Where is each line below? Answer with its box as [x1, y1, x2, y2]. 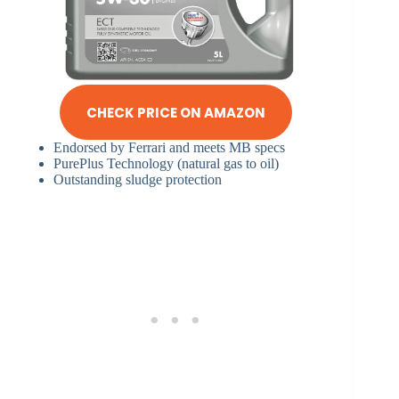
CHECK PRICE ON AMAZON [85, 102, 265, 122]
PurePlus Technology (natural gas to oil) [53, 156, 279, 172]
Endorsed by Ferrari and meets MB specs [53, 140, 285, 156]
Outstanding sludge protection [53, 172, 222, 188]
